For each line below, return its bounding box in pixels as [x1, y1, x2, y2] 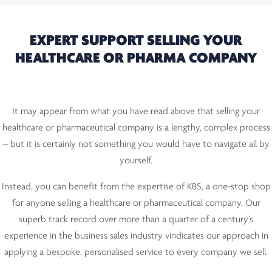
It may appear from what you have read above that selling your [12, 107, 260, 117]
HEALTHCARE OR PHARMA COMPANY [15, 51, 257, 67]
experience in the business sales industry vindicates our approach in [4, 231, 268, 242]
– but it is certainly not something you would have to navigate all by [2, 140, 270, 150]
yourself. [120, 156, 152, 166]
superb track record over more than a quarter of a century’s [19, 215, 253, 225]
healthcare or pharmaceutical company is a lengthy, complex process [2, 123, 270, 134]
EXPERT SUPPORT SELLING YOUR [30, 33, 242, 49]
